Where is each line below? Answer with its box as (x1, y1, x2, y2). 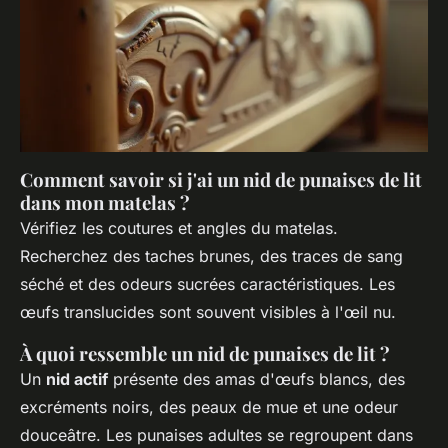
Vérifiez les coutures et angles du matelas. (20, 217, 338, 238)
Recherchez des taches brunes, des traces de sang (20, 245, 403, 266)
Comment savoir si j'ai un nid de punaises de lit (20, 166, 422, 192)
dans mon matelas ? (20, 189, 190, 215)
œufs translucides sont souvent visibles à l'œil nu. (20, 301, 396, 322)
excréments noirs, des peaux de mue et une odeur (20, 396, 398, 417)
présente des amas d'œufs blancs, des (108, 368, 405, 389)
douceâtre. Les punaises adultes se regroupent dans (20, 424, 413, 445)
